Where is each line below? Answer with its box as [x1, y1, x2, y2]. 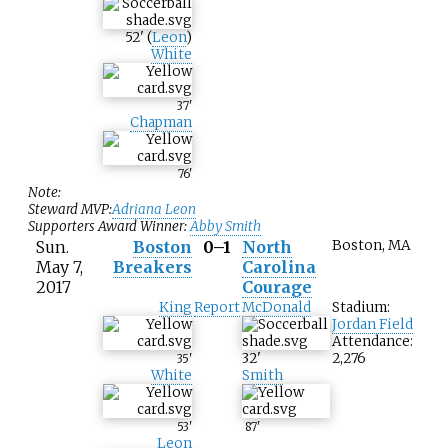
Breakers [113, 257, 192, 278]
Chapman [130, 114, 192, 132]
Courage [242, 277, 312, 298]
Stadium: [332, 299, 390, 317]
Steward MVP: [28, 201, 112, 219]
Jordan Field [332, 316, 413, 334]
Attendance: [332, 333, 413, 351]
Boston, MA [332, 237, 411, 255]
